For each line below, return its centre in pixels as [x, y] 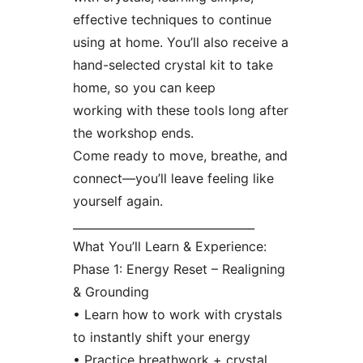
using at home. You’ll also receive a [180, 42]
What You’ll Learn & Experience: [169, 246]
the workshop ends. [133, 132]
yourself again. [117, 201]
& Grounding [111, 291]
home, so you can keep [144, 87]
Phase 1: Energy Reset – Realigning [179, 269]
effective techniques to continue [172, 19]
